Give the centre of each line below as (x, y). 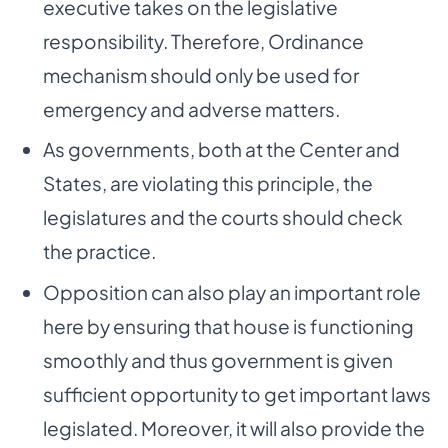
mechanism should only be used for (200, 74)
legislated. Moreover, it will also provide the (233, 428)
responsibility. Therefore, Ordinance (203, 40)
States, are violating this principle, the (207, 183)
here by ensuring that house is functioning (228, 326)
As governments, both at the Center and (221, 149)
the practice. (99, 251)
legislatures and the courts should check (222, 217)
